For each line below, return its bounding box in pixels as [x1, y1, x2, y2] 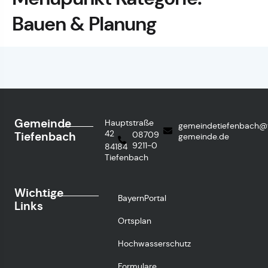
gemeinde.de [178, 130, 229, 142]
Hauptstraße [105, 117, 154, 128]
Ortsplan [118, 215, 152, 226]
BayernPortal [118, 192, 167, 203]
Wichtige [14, 185, 63, 200]
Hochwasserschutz [118, 237, 191, 249]
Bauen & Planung [12, 11, 156, 36]
